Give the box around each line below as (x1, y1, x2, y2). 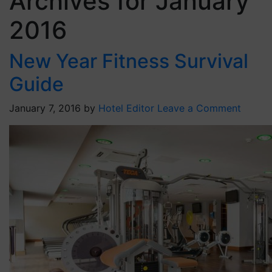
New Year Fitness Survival (9, 49, 248, 73)
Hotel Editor (98, 102, 154, 114)
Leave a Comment (157, 102, 241, 114)
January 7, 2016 (9, 102, 81, 114)
